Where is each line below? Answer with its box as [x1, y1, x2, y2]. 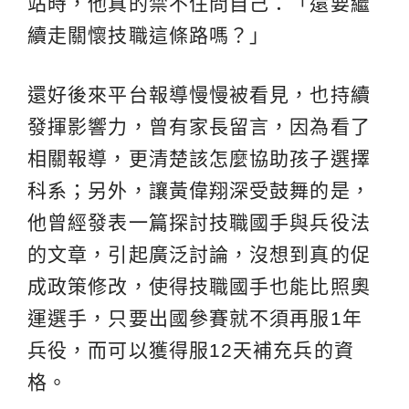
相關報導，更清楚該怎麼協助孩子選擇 [27, 148, 371, 169]
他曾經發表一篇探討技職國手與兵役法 [27, 212, 371, 233]
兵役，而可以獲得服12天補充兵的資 [27, 340, 354, 361]
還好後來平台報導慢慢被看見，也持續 [27, 84, 371, 105]
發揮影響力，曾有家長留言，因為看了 [27, 116, 371, 137]
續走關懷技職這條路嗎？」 [27, 25, 270, 46]
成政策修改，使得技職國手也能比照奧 [27, 276, 371, 297]
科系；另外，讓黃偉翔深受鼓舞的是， [27, 180, 371, 201]
